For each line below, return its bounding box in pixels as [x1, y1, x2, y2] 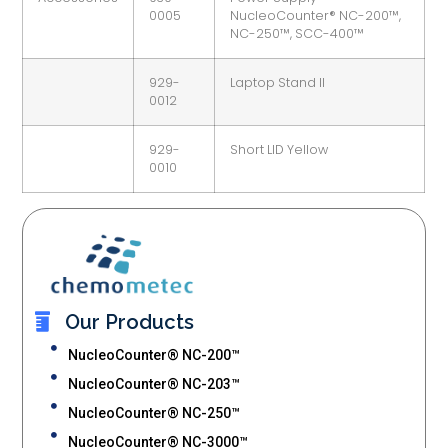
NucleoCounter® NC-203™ [67, 376, 240, 393]
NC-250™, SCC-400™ [230, 24, 365, 42]
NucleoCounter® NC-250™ [67, 405, 240, 422]
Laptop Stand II [230, 73, 326, 91]
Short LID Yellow [230, 140, 329, 158]
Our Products [65, 310, 195, 335]
